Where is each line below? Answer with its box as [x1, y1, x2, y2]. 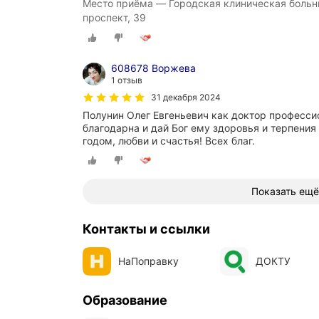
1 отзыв [111, 75, 142, 86]
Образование [83, 293, 167, 308]
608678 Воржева [111, 62, 196, 75]
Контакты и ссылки [83, 221, 210, 237]
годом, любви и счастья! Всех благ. [83, 135, 255, 147]
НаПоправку [118, 255, 179, 268]
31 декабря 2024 [151, 92, 221, 103]
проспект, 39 [83, 11, 146, 23]
